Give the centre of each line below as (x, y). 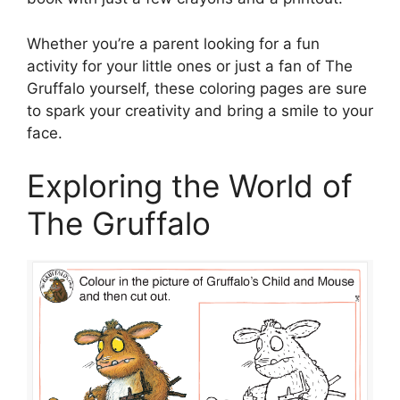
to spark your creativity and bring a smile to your (200, 110)
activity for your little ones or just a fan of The (190, 66)
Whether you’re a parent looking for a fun (173, 43)
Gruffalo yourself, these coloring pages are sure (197, 88)
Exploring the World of (190, 186)
